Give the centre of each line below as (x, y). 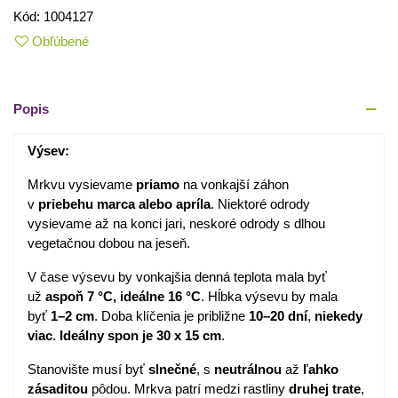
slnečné (172, 370)
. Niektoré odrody (260, 204)
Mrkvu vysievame (82, 185)
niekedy (338, 316)
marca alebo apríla (154, 204)
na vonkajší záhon (234, 185)
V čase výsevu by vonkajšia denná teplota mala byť (177, 277)
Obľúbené (60, 42)
